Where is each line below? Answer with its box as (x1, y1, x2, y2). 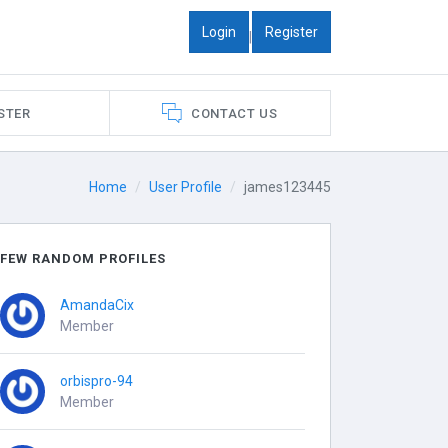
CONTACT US (190, 105, 278, 121)
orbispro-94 (60, 372, 134, 389)
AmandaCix (60, 296, 135, 313)
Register (265, 23, 318, 40)
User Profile (149, 179, 222, 195)
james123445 (244, 179, 331, 195)
